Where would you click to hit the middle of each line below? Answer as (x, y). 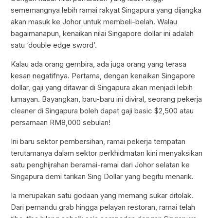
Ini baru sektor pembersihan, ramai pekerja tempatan (98, 141)
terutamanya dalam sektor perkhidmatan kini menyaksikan (107, 153)
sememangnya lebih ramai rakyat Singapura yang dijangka (106, 10)
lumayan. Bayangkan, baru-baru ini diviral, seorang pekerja (107, 99)
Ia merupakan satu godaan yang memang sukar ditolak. (102, 195)
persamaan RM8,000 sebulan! (61, 122)
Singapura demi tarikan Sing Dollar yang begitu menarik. (102, 176)
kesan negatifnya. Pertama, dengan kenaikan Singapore (103, 75)
